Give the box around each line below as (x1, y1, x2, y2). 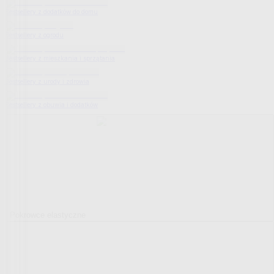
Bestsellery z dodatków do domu (5, 8, 98, 15)
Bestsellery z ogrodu (5, 31, 64, 39)
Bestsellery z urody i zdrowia (5, 78, 89, 85)
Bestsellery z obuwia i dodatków (5, 101, 98, 108)
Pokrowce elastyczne (10, 210, 86, 220)
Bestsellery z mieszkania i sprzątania (5, 54, 115, 62)
